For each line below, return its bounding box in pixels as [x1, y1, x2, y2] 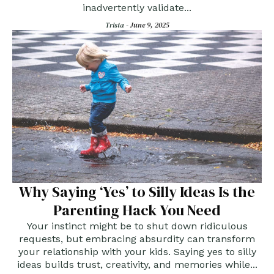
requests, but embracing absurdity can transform [19, 233, 255, 245]
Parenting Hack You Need [53, 200, 221, 221]
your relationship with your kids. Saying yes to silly [18, 246, 256, 258]
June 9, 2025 [130, 20, 169, 31]
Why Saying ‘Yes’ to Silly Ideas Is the [19, 182, 255, 202]
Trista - [105, 20, 130, 31]
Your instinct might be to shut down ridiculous [26, 220, 248, 232]
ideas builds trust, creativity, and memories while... [17, 259, 257, 271]
